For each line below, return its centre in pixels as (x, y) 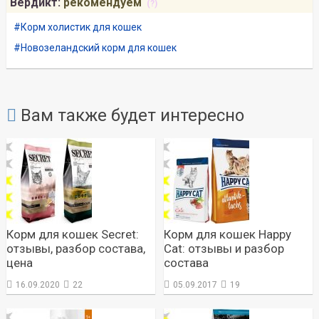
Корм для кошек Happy (228, 235)
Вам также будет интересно (130, 116)
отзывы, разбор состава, (75, 249)
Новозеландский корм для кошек (98, 48)
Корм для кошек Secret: (72, 235)
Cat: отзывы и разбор (224, 249)
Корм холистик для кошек (81, 27)
